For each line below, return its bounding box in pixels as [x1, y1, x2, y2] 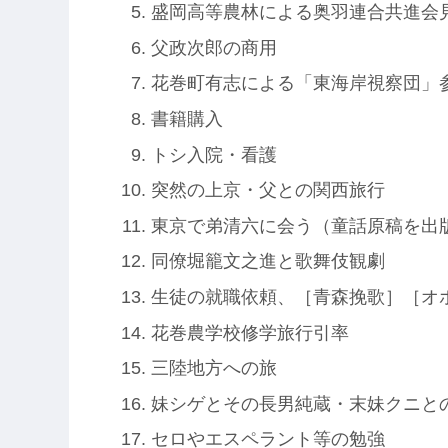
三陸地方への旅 [150, 358, 277, 379]
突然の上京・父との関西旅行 [150, 180, 385, 201]
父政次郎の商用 [150, 37, 277, 58]
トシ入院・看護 [150, 144, 277, 165]
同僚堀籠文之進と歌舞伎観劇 [150, 251, 385, 272]
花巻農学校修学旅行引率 [150, 322, 349, 343]
